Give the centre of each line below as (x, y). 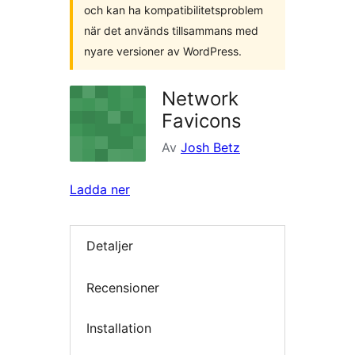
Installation (119, 328)
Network (200, 99)
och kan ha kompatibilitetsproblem (174, 10)
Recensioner (123, 287)
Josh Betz (210, 147)
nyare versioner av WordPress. (163, 51)
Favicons (202, 121)
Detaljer (110, 246)
